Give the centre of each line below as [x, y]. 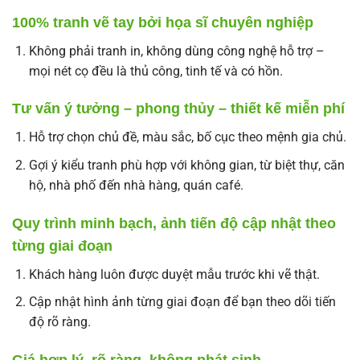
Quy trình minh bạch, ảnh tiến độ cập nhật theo [174, 223]
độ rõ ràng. [59, 322]
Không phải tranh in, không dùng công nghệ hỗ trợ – [176, 51]
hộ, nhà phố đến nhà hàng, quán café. [136, 185]
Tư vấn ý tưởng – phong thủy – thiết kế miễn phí [178, 109]
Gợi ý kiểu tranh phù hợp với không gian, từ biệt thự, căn [186, 165]
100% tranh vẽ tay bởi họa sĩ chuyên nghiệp [163, 22]
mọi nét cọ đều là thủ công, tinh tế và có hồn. [155, 71]
